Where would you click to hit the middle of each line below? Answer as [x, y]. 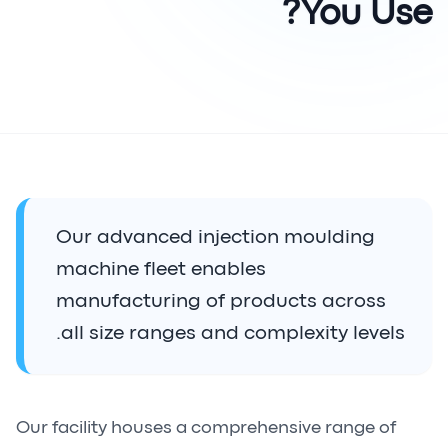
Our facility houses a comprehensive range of [206, 428]
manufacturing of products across [221, 301]
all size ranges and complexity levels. [233, 333]
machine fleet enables [161, 269]
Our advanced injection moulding [215, 237]
